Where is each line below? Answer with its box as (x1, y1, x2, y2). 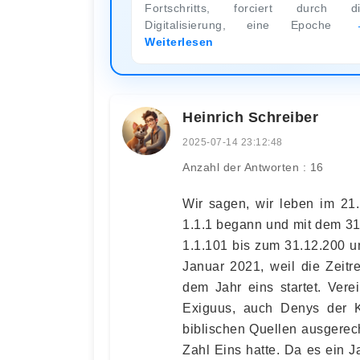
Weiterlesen (145, 35, 214, 48)
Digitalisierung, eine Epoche (145, 18, 353, 31)
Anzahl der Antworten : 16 (182, 160, 324, 174)
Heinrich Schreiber (182, 108, 318, 125)
